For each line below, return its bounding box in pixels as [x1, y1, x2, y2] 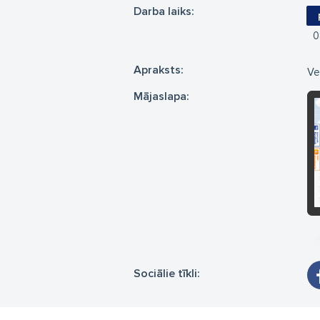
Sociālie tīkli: [134, 266, 200, 281]
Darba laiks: [134, 4, 194, 19]
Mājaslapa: [134, 89, 189, 104]
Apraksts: [134, 63, 184, 77]
